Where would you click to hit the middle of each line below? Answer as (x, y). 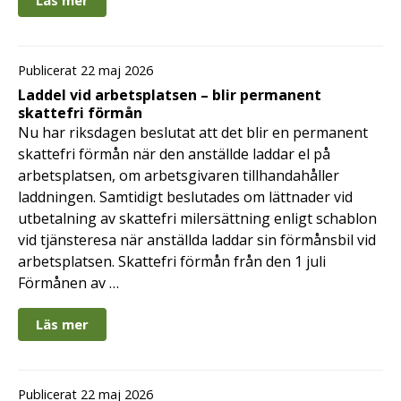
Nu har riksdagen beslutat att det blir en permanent (193, 132)
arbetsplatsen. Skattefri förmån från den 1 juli (172, 261)
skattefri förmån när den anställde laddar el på (174, 154)
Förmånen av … (68, 282)
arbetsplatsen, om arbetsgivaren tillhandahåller (179, 175)
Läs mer (62, 324)
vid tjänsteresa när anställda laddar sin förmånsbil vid (197, 239)
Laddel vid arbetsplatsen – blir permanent (170, 94)
